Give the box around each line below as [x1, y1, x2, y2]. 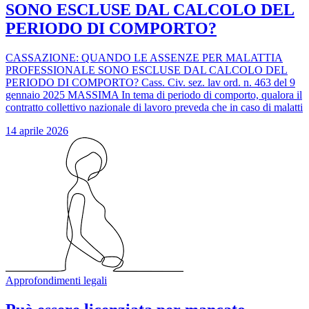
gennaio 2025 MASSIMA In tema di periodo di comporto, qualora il [6, 89, 302, 101]
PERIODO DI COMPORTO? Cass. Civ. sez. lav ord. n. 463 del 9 [6, 77, 295, 89]
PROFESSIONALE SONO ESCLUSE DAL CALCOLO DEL [6, 64, 288, 77]
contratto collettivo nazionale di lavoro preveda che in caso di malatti [6, 101, 303, 114]
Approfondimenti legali [6, 275, 107, 287]
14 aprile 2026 [6, 125, 68, 137]
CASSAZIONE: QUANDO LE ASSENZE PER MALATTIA [6, 52, 283, 64]
